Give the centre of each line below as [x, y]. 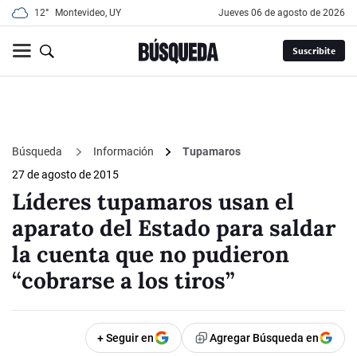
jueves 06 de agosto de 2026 [284, 13]
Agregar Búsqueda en [264, 338]
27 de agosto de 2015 [65, 175]
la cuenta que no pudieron [151, 255]
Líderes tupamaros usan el [153, 202]
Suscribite [314, 51]
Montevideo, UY [88, 13]
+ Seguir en [126, 338]
